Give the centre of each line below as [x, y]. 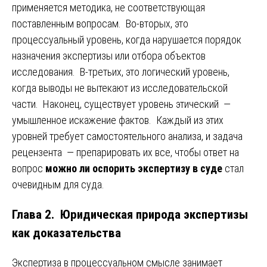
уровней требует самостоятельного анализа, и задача [127, 136]
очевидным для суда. [58, 184]
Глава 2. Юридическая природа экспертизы [130, 214]
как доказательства [66, 232]
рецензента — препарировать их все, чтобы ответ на [125, 152]
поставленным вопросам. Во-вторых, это [100, 23]
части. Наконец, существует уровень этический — [121, 104]
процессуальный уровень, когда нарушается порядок [127, 39]
